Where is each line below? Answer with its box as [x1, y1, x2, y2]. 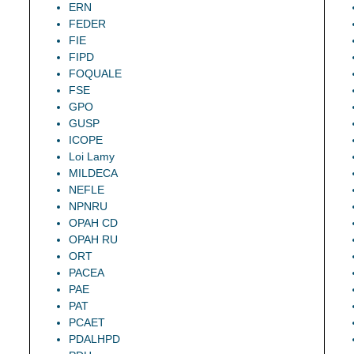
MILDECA [69, 167, 119, 180]
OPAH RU [69, 233, 119, 247]
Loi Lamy [69, 150, 115, 164]
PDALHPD [69, 333, 121, 346]
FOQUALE [69, 67, 122, 81]
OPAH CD [69, 217, 119, 230]
